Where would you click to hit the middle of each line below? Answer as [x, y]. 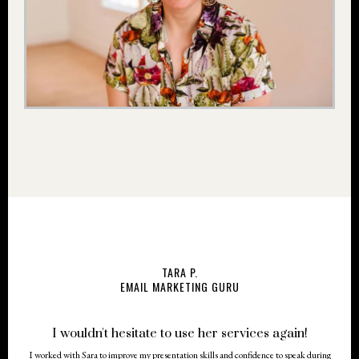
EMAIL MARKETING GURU [179, 287]
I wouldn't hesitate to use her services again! [179, 334]
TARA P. [179, 272]
